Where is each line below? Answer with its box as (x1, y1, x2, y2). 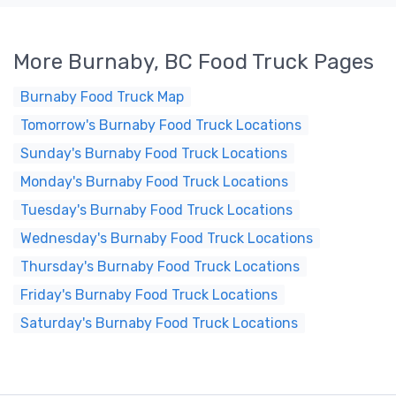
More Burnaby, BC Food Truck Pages (13, 49, 374, 74)
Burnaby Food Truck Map (20, 88, 184, 105)
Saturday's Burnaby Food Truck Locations (20, 315, 298, 331)
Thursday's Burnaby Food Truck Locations (20, 258, 300, 275)
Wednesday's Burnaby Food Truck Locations (20, 230, 313, 247)
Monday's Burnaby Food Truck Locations (20, 173, 288, 190)
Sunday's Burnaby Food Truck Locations (20, 145, 287, 162)
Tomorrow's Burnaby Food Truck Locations (20, 117, 301, 133)
